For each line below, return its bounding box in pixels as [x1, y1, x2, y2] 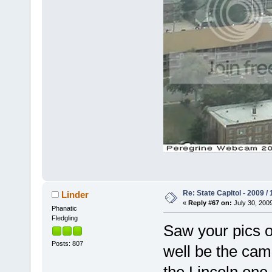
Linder [61, 189, 89, 200]
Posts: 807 [51, 240, 83, 248]
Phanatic [51, 204, 77, 212]
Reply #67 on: [188, 199, 232, 206]
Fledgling [51, 214, 78, 222]
